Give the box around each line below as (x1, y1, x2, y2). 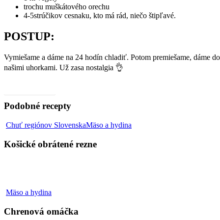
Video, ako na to (11, 84, 49, 91)
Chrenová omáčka (4, 206, 79, 217)
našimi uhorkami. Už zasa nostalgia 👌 (4, 63, 123, 72)
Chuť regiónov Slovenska (6, 120, 86, 129)
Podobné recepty (4, 101, 71, 111)
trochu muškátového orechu (24, 2, 110, 11)
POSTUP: (4, 29, 55, 43)
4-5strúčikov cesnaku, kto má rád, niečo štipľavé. (24, 11, 176, 20)
